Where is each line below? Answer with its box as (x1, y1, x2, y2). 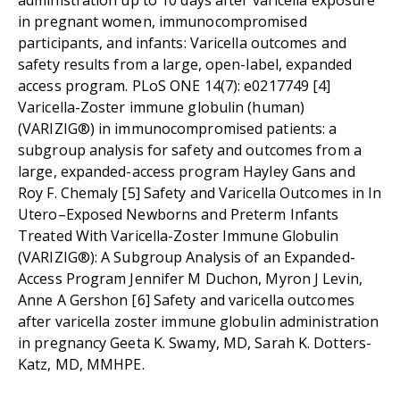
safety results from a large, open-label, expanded (18, 54, 352, 75)
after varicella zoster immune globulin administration (18, 312, 379, 332)
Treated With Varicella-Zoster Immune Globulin (18, 226, 339, 246)
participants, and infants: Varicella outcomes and (18, 33, 346, 54)
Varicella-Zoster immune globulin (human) (18, 97, 304, 118)
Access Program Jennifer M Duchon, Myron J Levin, (18, 269, 362, 289)
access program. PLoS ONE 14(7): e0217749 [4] (18, 76, 331, 96)
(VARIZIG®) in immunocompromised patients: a (18, 119, 337, 139)
